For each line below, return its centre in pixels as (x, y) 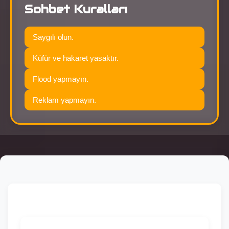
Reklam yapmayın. (64, 100)
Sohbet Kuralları (76, 9)
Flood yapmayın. (61, 79)
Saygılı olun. (53, 37)
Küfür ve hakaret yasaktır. (76, 58)
